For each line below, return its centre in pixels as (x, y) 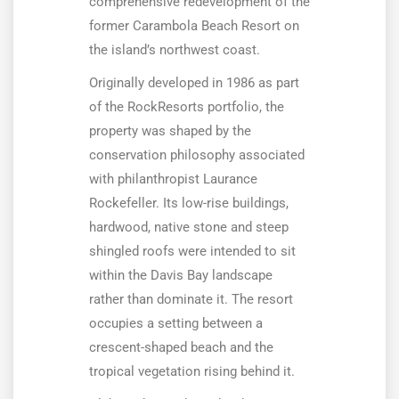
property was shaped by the (170, 131)
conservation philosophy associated (197, 155)
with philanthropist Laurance (173, 179)
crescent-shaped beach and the (181, 348)
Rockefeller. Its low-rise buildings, (189, 204)
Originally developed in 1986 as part (194, 83)
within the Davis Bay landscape (181, 276)
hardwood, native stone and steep (189, 228)
